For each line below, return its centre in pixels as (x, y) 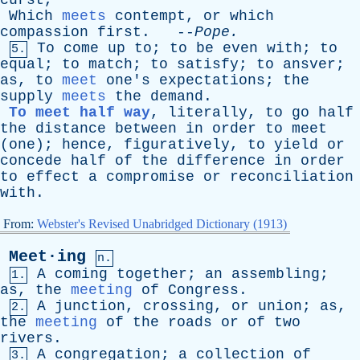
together (152, 274)
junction (90, 306)
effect (53, 177)
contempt (150, 16)
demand (177, 96)
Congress (203, 290)
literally (208, 112)
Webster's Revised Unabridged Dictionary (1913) (162, 224)
